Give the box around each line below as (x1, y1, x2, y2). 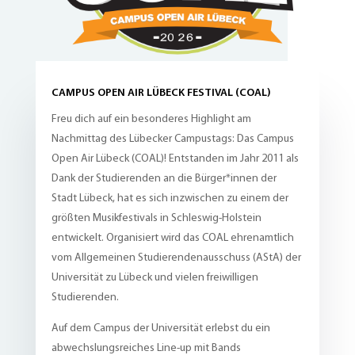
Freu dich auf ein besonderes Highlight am (51, 113, 251, 125)
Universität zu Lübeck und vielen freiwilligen (51, 271, 258, 284)
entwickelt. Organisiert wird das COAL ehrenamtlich (51, 231, 294, 244)
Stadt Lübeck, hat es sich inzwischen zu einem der (51, 192, 288, 204)
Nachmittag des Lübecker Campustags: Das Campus (51, 132, 294, 145)
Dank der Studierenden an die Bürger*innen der (51, 172, 277, 185)
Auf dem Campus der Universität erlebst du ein (51, 322, 270, 334)
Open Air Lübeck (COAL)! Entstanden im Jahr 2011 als (51, 152, 299, 165)
